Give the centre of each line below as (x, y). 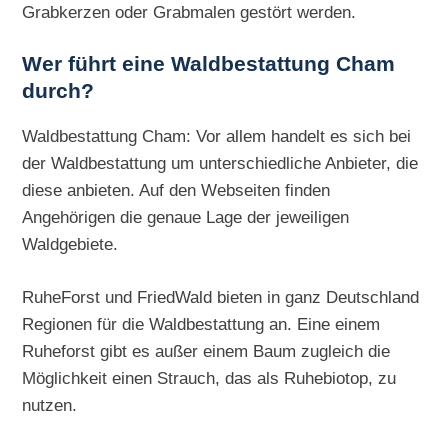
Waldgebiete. (70, 243)
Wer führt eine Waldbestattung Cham (209, 64)
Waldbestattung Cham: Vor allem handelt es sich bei (217, 135)
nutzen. (50, 404)
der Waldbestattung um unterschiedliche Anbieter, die (220, 162)
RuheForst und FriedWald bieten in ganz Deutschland (221, 296)
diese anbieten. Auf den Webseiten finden (176, 189)
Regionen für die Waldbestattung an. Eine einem (201, 323)
